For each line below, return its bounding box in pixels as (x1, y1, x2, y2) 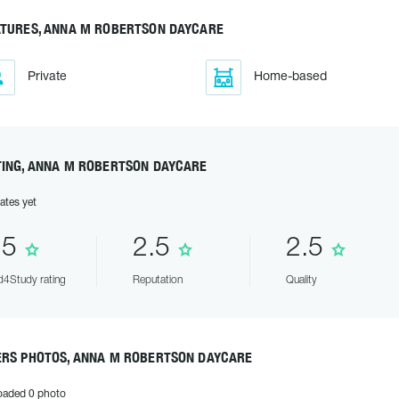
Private (27, 71, 67, 83)
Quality (285, 275, 317, 285)
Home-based (253, 71, 327, 83)
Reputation (132, 275, 183, 285)
